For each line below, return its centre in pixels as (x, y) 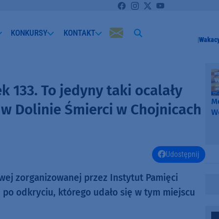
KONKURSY (29, 33)
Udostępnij (183, 154)
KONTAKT (79, 33)
